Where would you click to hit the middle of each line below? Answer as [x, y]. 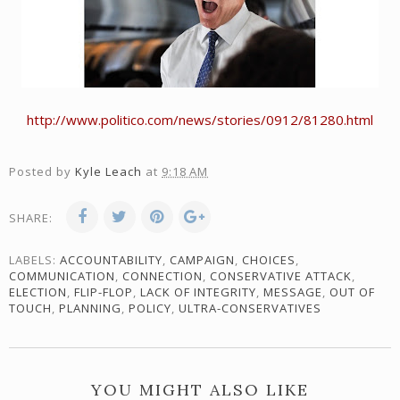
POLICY [150, 308]
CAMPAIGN [202, 260]
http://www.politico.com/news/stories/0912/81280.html [200, 120]
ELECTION [38, 292]
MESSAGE [293, 292]
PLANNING [90, 308]
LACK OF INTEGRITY [198, 292]
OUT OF [352, 292]
